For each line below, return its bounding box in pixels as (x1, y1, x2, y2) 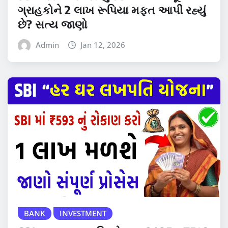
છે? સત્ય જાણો (18, 16, 88, 31)
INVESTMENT (60, 208, 106, 218)
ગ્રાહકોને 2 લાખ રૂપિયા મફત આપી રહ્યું (18, 2, 206, 17)
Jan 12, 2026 (80, 39, 126, 50)
